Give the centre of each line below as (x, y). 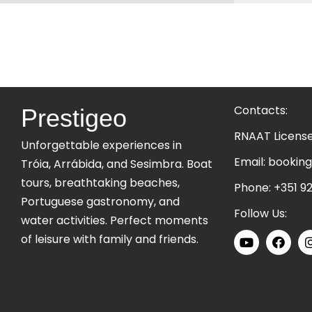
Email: (251, 162)
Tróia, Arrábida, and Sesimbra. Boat (117, 164)
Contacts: (261, 110)
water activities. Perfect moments (115, 220)
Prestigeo (74, 118)
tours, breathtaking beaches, (100, 183)
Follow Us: (260, 213)
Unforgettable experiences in (101, 145)
